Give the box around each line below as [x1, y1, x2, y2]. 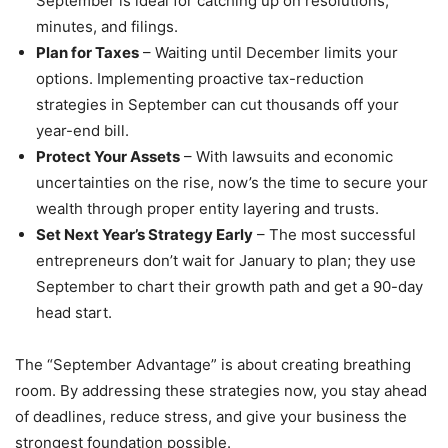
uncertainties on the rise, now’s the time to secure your [36, 173, 428, 193]
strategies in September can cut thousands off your [36, 95, 399, 115]
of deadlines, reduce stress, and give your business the [15, 407, 407, 427]
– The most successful [253, 225, 416, 245]
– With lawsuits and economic [180, 147, 393, 167]
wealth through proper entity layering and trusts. [36, 199, 379, 219]
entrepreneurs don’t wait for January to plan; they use [36, 251, 416, 271]
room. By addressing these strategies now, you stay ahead [15, 381, 427, 401]
